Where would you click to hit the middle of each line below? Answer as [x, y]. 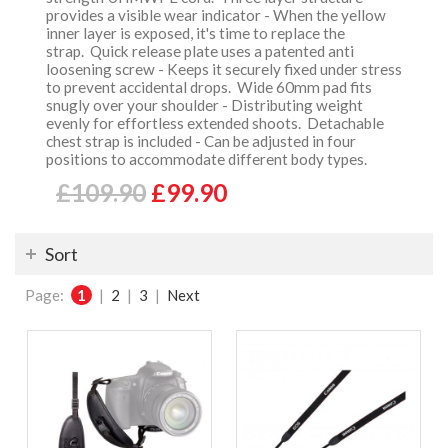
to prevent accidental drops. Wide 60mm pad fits [209, 87]
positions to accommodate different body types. [209, 159]
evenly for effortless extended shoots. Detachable [215, 123]
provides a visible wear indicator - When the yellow [216, 15]
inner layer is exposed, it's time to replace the [195, 33]
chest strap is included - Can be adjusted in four [201, 141]
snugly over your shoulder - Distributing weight [204, 105]
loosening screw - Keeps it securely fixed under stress [224, 69]
